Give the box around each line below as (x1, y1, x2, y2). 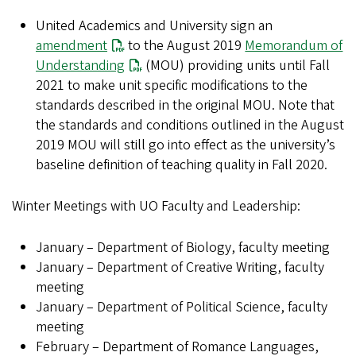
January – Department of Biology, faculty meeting (36, 238, 330, 258)
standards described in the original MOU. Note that (36, 95, 335, 116)
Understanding (36, 56, 125, 76)
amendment (36, 36, 107, 56)
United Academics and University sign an (36, 16, 273, 37)
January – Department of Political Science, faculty (36, 297, 327, 318)
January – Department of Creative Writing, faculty (36, 257, 324, 278)
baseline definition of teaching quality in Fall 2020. (36, 155, 327, 176)
